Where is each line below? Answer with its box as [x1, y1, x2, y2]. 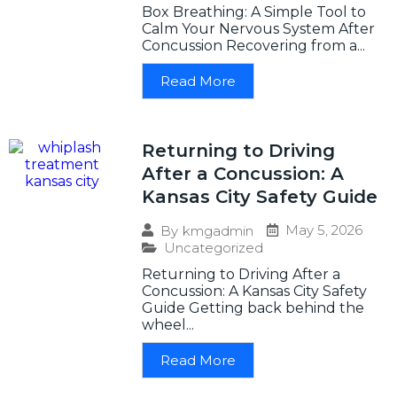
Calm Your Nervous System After [142, 20, 375, 38]
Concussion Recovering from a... [142, 37, 365, 55]
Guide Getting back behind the [142, 300, 364, 317]
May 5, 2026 [285, 222, 362, 239]
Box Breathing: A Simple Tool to [142, 4, 366, 21]
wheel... [142, 316, 194, 334]
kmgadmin [183, 222, 253, 239]
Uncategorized [164, 239, 263, 257]
